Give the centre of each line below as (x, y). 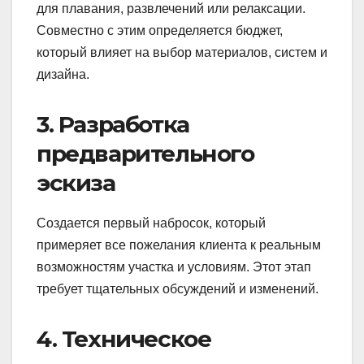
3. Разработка (113, 124)
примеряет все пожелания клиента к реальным (179, 245)
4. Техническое (124, 338)
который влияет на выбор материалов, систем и (182, 52)
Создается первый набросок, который (151, 223)
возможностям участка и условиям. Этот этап (174, 266)
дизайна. (63, 74)
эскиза (76, 182)
